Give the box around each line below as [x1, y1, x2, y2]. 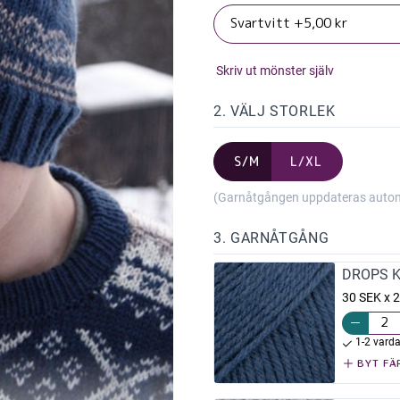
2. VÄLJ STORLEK [213, 103, 336, 120]
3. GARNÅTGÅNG [213, 229, 329, 246]
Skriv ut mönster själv [213, 63, 334, 78]
